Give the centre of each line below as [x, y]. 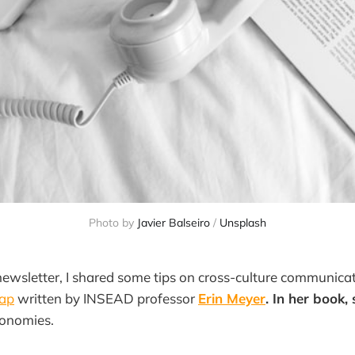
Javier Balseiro [174, 222]
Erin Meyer [232, 298]
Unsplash [243, 222]
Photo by [113, 222]
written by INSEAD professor [106, 298]
